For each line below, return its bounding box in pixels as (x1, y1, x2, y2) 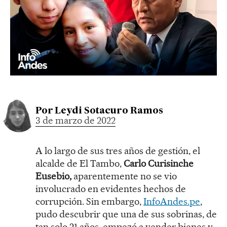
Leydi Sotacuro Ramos (55, 106, 163, 116)
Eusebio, (35, 170, 71, 182)
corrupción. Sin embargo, (35, 195, 143, 207)
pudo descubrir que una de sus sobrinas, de (35, 208, 217, 220)
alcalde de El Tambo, (35, 157, 124, 169)
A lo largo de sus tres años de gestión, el (35, 144, 200, 157)
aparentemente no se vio (71, 170, 177, 182)
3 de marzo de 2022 (35, 114, 116, 126)
